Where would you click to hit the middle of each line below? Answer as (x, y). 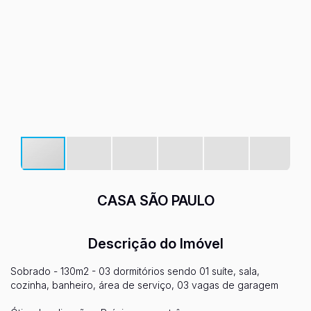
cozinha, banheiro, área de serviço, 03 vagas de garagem (144, 285)
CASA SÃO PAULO (155, 201)
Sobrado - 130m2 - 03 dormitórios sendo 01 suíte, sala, (135, 271)
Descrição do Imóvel (155, 244)
